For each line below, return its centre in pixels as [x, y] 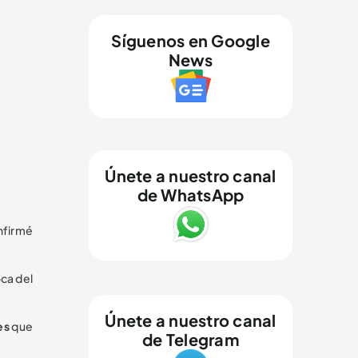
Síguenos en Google [191, 40]
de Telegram [191, 339]
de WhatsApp [191, 194]
